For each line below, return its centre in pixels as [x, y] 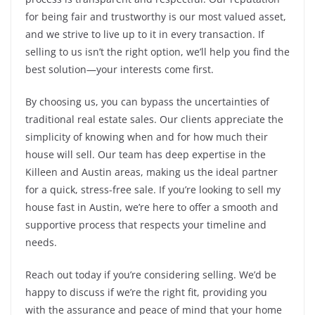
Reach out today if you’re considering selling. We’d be [151, 275]
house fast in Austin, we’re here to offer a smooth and [152, 207]
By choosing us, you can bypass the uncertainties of [147, 102]
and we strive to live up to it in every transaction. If [145, 34]
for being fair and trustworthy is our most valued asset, [156, 17]
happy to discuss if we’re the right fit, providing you [146, 292]
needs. [41, 242]
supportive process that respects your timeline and [146, 225]
